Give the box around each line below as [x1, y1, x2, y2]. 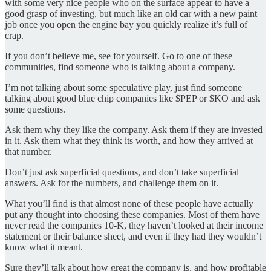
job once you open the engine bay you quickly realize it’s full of [5, 19, 247, 30]
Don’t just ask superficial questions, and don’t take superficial [5, 167, 239, 178]
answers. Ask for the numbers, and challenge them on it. [5, 178, 218, 189]
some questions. [5, 104, 65, 115]
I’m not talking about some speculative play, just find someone [5, 82, 242, 93]
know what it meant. [5, 242, 83, 253]
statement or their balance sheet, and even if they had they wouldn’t [5, 231, 261, 242]
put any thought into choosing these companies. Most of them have [5, 209, 260, 220]
